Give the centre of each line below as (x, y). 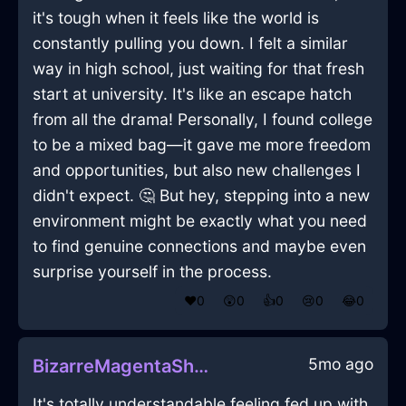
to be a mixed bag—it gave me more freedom (202, 145)
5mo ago (341, 364)
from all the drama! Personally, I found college (203, 120)
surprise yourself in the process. (152, 272)
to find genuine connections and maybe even (199, 246)
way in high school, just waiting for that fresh (198, 69)
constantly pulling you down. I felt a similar (190, 43)
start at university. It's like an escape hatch (192, 94)
